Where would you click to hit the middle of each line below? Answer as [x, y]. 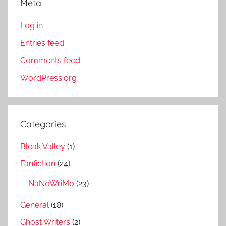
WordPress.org [48, 78]
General [35, 205]
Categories [43, 124]
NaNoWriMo [51, 184]
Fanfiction [38, 164]
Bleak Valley [43, 146]
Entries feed [42, 43]
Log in [32, 26]
